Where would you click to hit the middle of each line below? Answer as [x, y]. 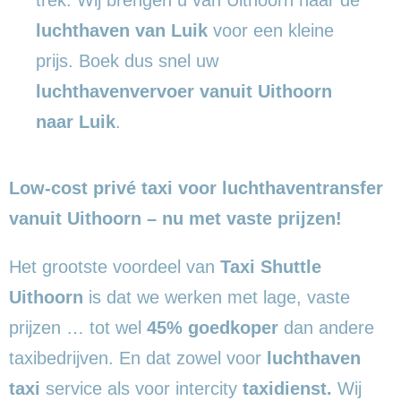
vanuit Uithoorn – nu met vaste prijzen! [175, 218]
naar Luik [76, 121]
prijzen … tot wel [78, 327]
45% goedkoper [213, 327]
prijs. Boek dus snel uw [127, 60]
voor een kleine [271, 30]
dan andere [326, 327]
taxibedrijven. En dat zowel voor [138, 358]
